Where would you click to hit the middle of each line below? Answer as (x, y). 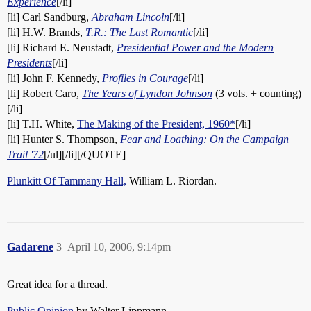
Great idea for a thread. (57, 284)
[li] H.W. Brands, (46, 32)
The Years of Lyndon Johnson (147, 93)
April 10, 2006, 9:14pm (119, 247)
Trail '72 (25, 154)
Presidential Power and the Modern (195, 48)
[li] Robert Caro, (44, 93)
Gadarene (30, 247)
